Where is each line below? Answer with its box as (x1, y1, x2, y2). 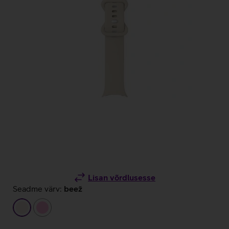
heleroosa (42, 202, 79, 212)
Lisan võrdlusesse (88, 173, 155, 182)
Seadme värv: (13, 184, 62, 193)
